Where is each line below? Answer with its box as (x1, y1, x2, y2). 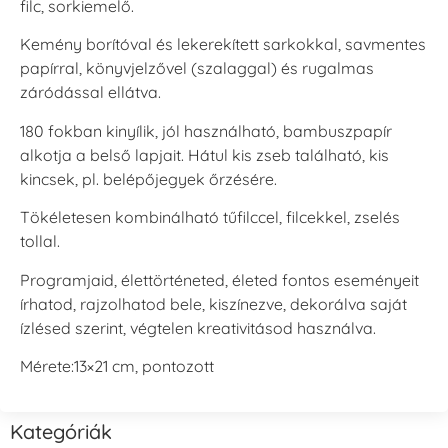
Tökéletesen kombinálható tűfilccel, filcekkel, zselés (20, 207, 400, 228)
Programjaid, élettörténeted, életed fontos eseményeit (20, 269, 419, 290)
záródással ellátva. (20, 82, 161, 103)
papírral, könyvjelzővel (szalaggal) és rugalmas (20, 58, 374, 79)
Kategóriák (10, 419, 112, 445)
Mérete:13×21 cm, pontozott (20, 355, 214, 376)
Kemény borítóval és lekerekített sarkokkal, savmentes (20, 34, 426, 55)
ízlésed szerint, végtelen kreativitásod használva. (20, 317, 376, 338)
